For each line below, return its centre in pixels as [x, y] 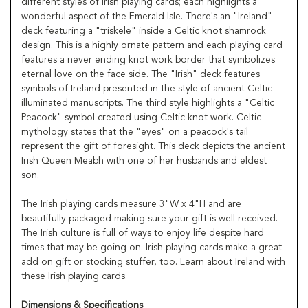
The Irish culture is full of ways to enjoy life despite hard [143, 233]
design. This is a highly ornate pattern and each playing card [152, 45]
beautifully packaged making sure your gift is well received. [150, 218]
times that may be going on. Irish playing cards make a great [152, 247]
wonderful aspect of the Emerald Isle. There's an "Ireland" [147, 16]
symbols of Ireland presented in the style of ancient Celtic [147, 88]
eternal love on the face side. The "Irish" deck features [141, 74]
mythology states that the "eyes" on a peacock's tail [135, 132]
